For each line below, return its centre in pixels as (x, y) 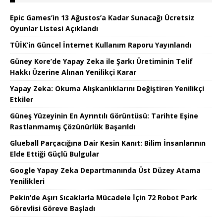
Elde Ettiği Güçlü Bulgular (55, 154)
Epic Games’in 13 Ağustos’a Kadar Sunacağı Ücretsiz (102, 18)
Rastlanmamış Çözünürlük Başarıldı (73, 127)
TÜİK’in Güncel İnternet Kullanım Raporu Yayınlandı (101, 45)
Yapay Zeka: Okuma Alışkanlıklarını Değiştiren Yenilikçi (107, 89)
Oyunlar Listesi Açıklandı (54, 29)
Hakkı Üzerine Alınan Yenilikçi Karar (73, 72)
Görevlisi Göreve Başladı (53, 209)
